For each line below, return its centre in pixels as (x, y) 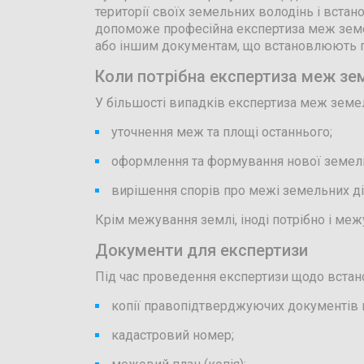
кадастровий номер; (173, 335)
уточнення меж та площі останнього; (222, 132)
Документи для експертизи (201, 250)
